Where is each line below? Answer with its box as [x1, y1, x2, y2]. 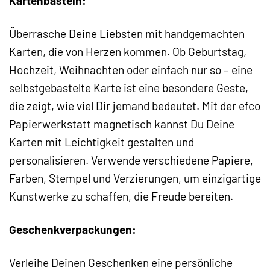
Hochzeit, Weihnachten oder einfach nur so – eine [9, 63, 253, 77]
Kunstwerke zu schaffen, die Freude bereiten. [9, 189, 233, 204]
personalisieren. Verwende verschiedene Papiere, [9, 153, 253, 168]
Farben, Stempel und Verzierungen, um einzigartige [9, 171, 261, 186]
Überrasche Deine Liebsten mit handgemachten [9, 27, 245, 41]
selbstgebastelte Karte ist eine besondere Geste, [9, 81, 248, 95]
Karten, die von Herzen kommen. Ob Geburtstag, [9, 45, 246, 59]
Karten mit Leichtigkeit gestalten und [9, 135, 194, 149]
